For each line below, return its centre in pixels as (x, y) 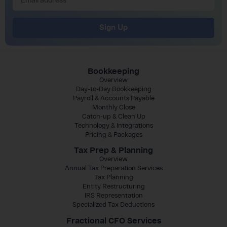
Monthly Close (113, 107)
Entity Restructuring (113, 186)
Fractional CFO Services (113, 220)
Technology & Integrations (113, 125)
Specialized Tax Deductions (113, 205)
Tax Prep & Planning (113, 150)
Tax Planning (113, 177)
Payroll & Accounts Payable (113, 98)
